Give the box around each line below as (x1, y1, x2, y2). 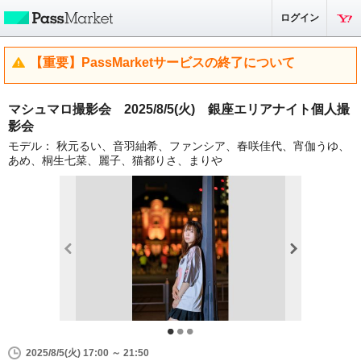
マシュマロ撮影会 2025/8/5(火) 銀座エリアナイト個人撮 (8, 102, 350, 116)
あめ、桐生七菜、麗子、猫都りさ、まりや (8, 154, 222, 167)
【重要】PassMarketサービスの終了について (30, 56, 295, 69)
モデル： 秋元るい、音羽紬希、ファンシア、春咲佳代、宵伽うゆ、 (8, 139, 350, 152)
